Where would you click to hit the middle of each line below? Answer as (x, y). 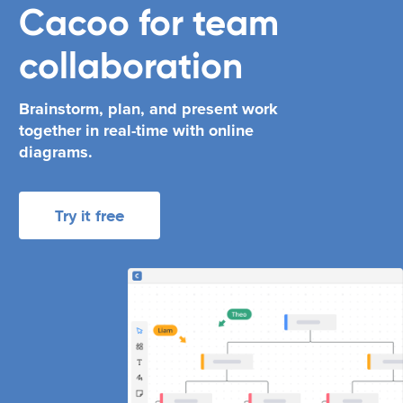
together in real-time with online (136, 130)
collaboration (131, 65)
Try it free (90, 215)
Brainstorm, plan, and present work (148, 108)
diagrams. (56, 152)
